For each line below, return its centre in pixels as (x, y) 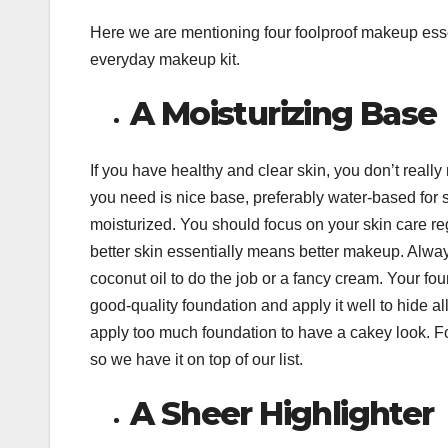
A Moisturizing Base (283, 114)
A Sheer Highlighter (282, 413)
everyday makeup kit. (165, 60)
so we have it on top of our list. (196, 359)
